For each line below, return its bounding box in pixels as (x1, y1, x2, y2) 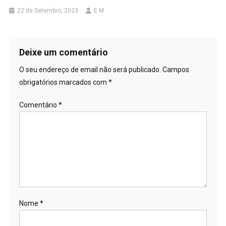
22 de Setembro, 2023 (17, 7, 79, 14)
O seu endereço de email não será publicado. (19, 65, 161, 74)
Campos (162, 65, 189, 74)
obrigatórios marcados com (19, 78, 108, 86)
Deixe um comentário (19, 46, 108, 58)
